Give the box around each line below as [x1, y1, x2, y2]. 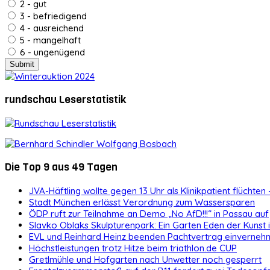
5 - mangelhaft [17, 34, 81, 46]
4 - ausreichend [17, 22, 84, 34]
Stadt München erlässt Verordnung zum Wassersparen [29, 196, 255, 208]
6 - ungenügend [17, 46, 85, 58]
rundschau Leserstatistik [5, 92, 127, 107]
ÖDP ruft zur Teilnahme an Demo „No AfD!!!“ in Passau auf [29, 207, 269, 219]
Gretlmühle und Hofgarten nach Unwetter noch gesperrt [29, 253, 262, 265]
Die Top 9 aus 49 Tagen [5, 160, 118, 175]
